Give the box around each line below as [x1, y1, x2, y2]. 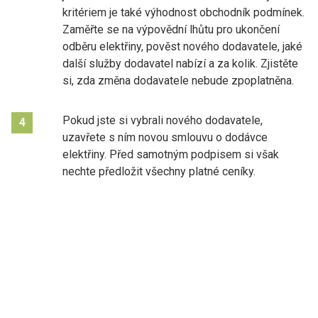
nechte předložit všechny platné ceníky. [62, 164, 256, 178]
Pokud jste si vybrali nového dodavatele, [62, 113, 263, 127]
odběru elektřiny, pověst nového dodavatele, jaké [62, 39, 302, 53]
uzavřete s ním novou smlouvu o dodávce [62, 130, 268, 144]
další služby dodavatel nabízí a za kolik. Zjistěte [62, 56, 298, 70]
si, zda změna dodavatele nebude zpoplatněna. [62, 73, 294, 87]
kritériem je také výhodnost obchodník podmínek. [62, 5, 305, 19]
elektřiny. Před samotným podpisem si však [62, 147, 279, 161]
